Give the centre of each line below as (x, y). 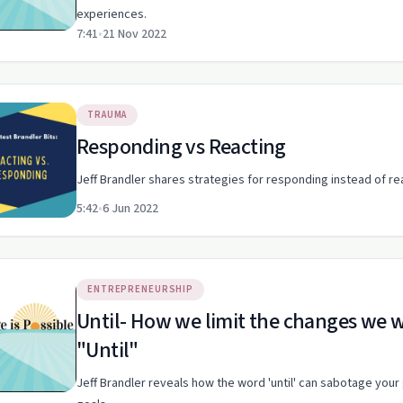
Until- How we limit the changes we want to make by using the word (103, 322)
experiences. (112, 14)
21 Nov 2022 (134, 34)
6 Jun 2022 (130, 209)
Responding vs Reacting (181, 147)
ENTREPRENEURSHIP (141, 289)
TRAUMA (107, 115)
